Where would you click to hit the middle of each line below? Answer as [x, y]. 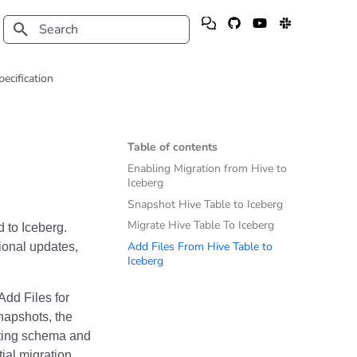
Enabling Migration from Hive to [207, 168]
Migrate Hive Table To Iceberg [201, 226]
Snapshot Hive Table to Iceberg [205, 204]
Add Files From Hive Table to [200, 247]
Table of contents [173, 147]
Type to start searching [90, 58]
